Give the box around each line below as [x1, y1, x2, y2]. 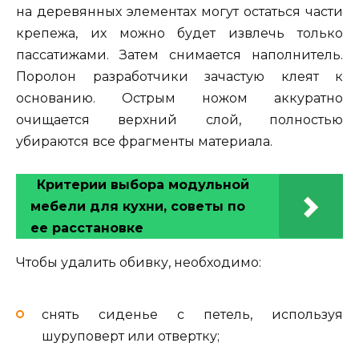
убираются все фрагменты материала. [16, 133, 272, 149]
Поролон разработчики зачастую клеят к [16, 68, 343, 84]
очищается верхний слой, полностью [16, 111, 343, 127]
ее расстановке [30, 220, 143, 236]
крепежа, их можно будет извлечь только [16, 25, 343, 41]
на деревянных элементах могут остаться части [16, 3, 343, 19]
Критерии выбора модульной [37, 176, 249, 192]
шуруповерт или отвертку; [42, 329, 220, 345]
